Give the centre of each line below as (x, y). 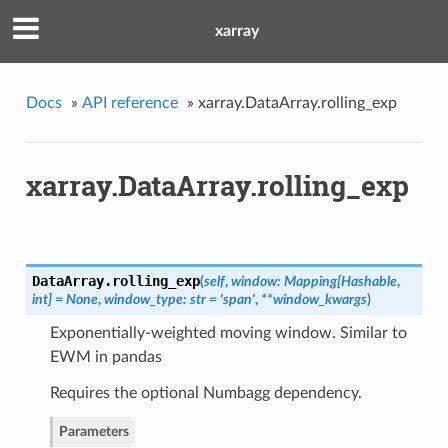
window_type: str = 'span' (179, 300)
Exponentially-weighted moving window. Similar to (228, 333)
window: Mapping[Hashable (313, 282)
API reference (129, 102)
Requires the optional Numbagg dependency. (205, 393)
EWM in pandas (105, 357)
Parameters (93, 432)
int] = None (64, 300)
